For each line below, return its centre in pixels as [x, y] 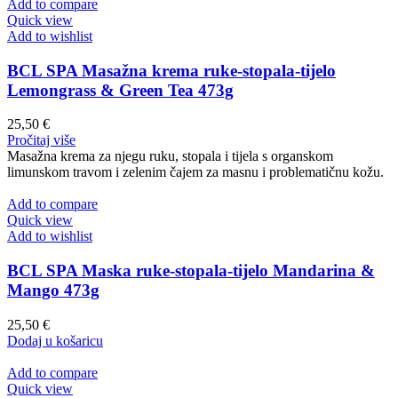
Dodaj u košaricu [55, 340]
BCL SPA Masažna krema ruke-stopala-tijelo [171, 70]
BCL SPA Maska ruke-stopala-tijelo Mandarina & [191, 270]
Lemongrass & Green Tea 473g [120, 90]
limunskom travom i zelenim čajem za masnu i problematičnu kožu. [195, 172]
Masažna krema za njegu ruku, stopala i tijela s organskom [170, 156]
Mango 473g [53, 290]
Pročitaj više [41, 140]
